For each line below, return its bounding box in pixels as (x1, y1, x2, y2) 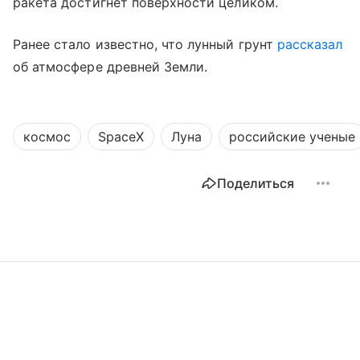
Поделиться (217, 174, 294, 191)
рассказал (276, 35, 343, 52)
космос (23, 128, 71, 145)
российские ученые (229, 128, 355, 145)
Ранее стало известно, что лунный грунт (13, 35, 277, 52)
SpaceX (98, 128, 144, 145)
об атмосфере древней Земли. (13, 58, 208, 75)
